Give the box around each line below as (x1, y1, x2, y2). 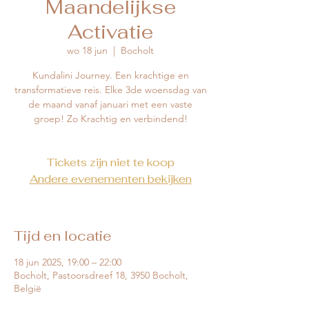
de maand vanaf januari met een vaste (28, 98, 192, 111)
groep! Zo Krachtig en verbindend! (33, 112, 188, 126)
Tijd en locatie (14, 227, 112, 246)
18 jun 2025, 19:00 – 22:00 (14, 256, 121, 269)
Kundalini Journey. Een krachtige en (32, 69, 189, 82)
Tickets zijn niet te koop (46, 155, 175, 170)
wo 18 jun (67, 44, 108, 57)
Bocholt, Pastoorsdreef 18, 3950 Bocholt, (14, 269, 188, 282)
